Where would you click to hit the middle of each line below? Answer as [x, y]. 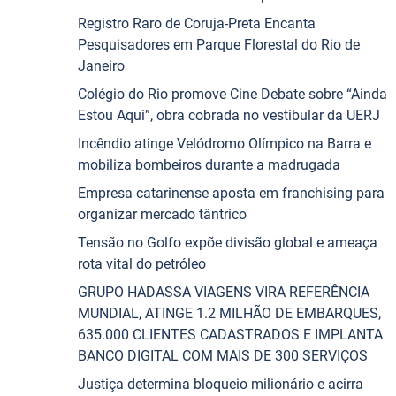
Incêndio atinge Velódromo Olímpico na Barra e [225, 144]
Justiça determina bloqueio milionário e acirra [221, 384]
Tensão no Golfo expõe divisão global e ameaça [228, 243]
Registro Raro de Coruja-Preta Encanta [197, 23]
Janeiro [101, 66]
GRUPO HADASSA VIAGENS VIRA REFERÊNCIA [224, 292]
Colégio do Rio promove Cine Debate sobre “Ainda [232, 94]
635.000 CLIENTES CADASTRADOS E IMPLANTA [230, 335]
